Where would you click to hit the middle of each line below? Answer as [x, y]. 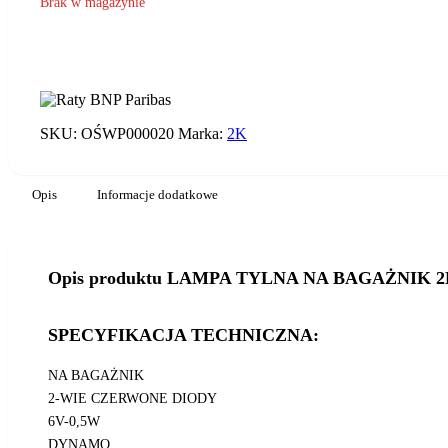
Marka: [202, 133]
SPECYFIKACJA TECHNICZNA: [183, 335]
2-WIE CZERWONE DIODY [132, 398]
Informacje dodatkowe [157, 194]
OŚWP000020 [127, 133]
